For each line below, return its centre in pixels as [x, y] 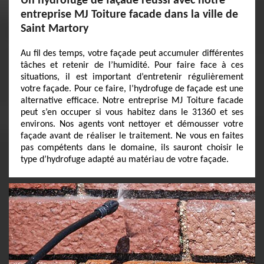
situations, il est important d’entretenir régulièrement [132, 77]
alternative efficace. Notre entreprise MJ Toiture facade [132, 101]
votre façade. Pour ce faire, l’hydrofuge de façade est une [132, 89]
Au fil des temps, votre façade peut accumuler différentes [132, 54]
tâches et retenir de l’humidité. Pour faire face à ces [132, 65]
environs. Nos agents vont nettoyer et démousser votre [132, 124]
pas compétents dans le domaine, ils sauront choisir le [132, 148]
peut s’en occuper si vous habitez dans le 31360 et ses [132, 113]
